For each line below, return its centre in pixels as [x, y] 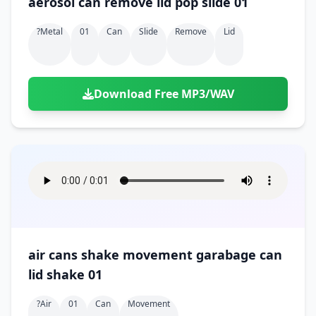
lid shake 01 [65, 274]
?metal [50, 31]
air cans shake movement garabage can [155, 255]
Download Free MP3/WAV [164, 94]
